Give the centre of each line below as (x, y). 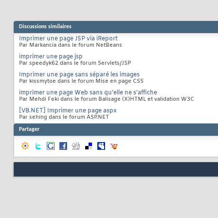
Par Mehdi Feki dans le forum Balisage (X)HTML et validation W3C (107, 100)
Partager (29, 130)
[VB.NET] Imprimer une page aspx (68, 111)
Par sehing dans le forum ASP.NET (64, 118)
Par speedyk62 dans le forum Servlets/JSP (75, 64)
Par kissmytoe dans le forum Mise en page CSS (81, 82)
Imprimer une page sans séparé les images (79, 75)
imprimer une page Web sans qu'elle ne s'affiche (88, 93)
